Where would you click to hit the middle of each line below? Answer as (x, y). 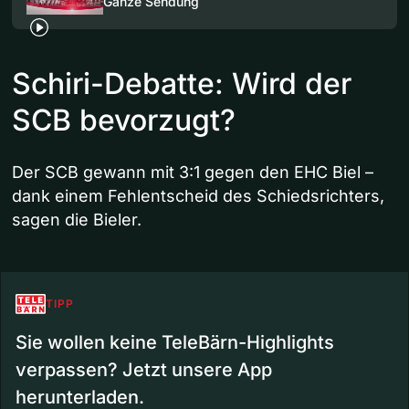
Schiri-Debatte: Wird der (182, 83)
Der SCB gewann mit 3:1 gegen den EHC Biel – (193, 172)
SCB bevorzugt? (124, 120)
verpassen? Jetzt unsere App (144, 369)
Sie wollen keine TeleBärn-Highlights (175, 342)
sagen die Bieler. (77, 219)
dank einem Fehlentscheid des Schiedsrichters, (198, 195)
